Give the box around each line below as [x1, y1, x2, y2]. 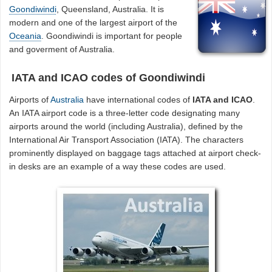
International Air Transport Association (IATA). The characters [9, 135, 244, 145]
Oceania [9, 30, 42, 41]
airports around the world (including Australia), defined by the [9, 121, 243, 132]
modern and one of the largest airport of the [9, 17, 178, 27]
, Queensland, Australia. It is [56, 4, 165, 14]
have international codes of [84, 95, 193, 105]
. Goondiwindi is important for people [41, 30, 183, 41]
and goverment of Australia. [9, 44, 115, 54]
